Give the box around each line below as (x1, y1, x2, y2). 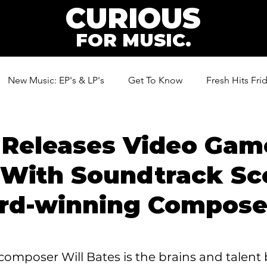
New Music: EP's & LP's (8, 74, 104, 86)
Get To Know (128, 74, 182, 86)
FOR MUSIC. (75, 29, 191, 51)
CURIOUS (66, 1, 201, 35)
